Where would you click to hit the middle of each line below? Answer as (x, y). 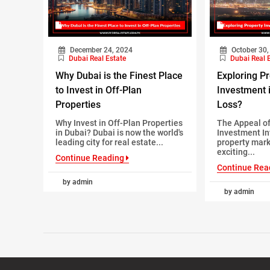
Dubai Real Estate (97, 58)
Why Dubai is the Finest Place (119, 75)
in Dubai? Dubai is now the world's (119, 132)
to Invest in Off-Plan (99, 90)
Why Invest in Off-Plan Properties (119, 123)
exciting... (236, 152)
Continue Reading (91, 158)
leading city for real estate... (109, 142)
